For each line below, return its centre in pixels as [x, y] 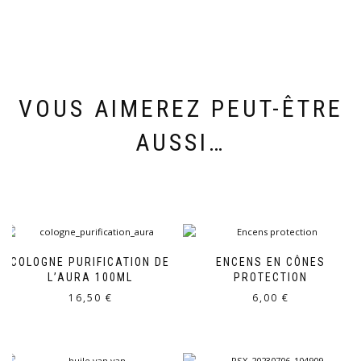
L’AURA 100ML [90, 277]
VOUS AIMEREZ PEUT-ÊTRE [180, 108]
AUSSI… [180, 142]
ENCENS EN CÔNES [271, 261]
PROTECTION [271, 277]
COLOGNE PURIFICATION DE [90, 261]
